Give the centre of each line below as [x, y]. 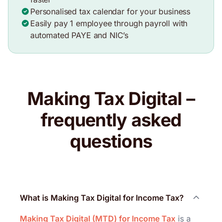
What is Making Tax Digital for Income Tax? [102, 197]
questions [111, 141]
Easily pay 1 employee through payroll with [109, 23]
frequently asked [111, 120]
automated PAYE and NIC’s [80, 35]
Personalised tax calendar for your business [111, 11]
